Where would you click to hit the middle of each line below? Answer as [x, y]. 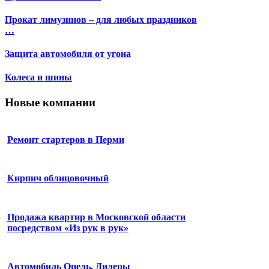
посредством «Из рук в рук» [68, 228]
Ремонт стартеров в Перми [66, 139]
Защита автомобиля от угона [68, 54]
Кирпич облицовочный [58, 178]
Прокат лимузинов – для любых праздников [101, 19]
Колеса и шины [38, 77]
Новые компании [50, 102]
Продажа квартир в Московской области [96, 217]
